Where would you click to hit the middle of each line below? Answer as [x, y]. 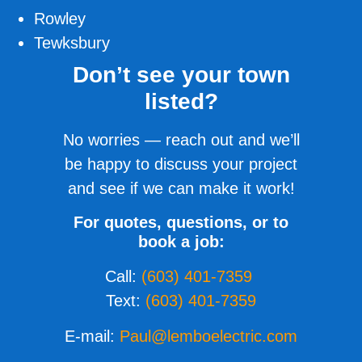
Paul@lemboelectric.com [208, 337]
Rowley [60, 19]
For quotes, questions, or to [181, 222]
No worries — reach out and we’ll [181, 140]
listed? [181, 102]
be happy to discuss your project [181, 164]
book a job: [181, 241]
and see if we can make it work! [181, 189]
